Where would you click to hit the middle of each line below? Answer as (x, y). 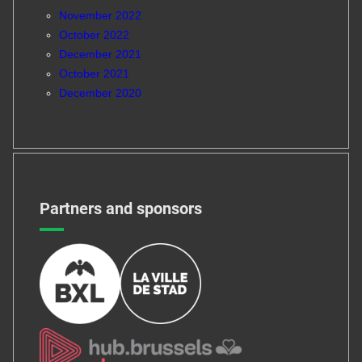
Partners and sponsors (120, 208)
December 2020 (100, 93)
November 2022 (100, 16)
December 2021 (100, 55)
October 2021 (94, 74)
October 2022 (94, 35)
